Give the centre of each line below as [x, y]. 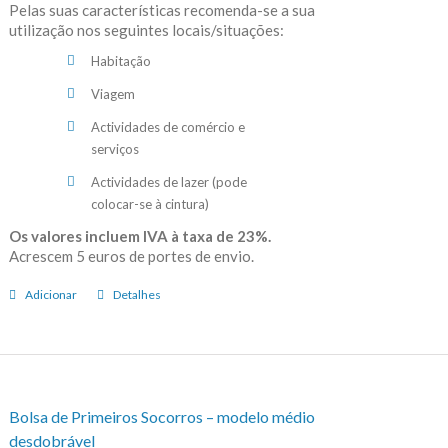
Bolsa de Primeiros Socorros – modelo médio [161, 416]
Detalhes [136, 294]
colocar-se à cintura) [150, 203]
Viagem [113, 93]
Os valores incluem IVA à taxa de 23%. [139, 235]
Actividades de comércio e [168, 126]
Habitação [121, 60]
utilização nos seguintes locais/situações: [146, 29]
